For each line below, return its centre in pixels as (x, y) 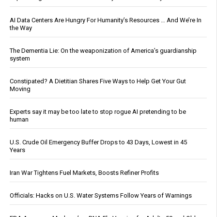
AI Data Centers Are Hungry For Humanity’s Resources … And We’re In (106, 20)
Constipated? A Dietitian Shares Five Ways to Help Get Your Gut (98, 81)
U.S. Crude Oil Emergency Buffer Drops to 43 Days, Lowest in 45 (98, 142)
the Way (21, 28)
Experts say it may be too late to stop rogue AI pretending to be (98, 111)
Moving (20, 89)
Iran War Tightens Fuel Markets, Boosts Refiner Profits (84, 172)
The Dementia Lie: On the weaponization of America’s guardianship (103, 50)
